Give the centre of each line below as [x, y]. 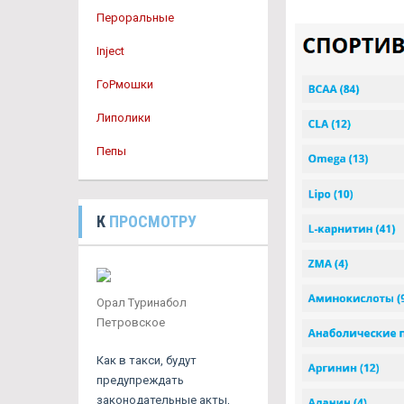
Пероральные [135, 18]
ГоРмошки [125, 84]
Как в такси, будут [147, 360]
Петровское [131, 322]
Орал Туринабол [142, 303]
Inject [110, 51]
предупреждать [140, 380]
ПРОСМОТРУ [153, 221]
